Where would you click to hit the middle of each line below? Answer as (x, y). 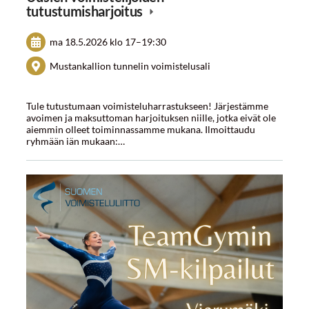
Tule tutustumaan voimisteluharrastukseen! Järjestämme (147, 106)
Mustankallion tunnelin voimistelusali (130, 66)
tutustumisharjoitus (86, 11)
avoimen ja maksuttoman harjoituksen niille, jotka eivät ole (151, 117)
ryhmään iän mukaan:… (75, 141)
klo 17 (123, 42)
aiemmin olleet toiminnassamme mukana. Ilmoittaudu (140, 129)
